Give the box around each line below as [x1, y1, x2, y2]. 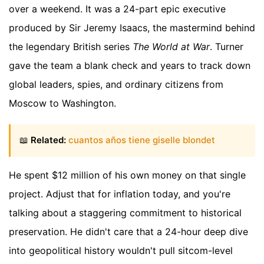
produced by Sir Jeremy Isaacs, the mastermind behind [9, 22, 255, 34]
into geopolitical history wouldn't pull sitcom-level [9, 244, 233, 256]
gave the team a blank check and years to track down [9, 60, 250, 71]
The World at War [133, 41, 210, 52]
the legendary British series [9, 41, 133, 52]
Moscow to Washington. [9, 97, 116, 109]
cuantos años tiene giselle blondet [68, 134, 215, 146]
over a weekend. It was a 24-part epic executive [9, 3, 226, 15]
